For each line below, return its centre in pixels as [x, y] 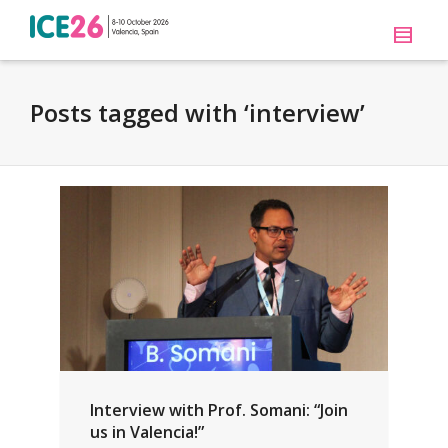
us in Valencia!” [147, 431]
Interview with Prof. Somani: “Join [219, 409]
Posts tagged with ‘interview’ [197, 112]
